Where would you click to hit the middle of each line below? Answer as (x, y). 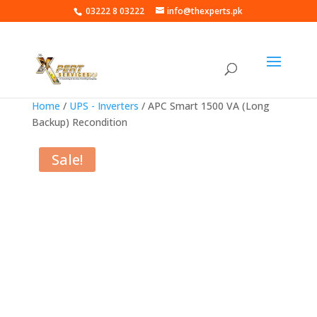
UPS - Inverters (104, 106)
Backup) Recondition (79, 122)
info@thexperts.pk (205, 11)
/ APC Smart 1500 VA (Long (204, 106)
